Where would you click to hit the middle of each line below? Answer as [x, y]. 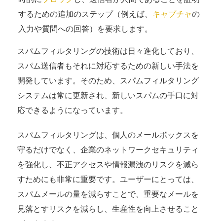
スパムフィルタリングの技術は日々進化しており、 [108, 51]
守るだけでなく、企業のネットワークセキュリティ [108, 149]
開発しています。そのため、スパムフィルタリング [108, 80]
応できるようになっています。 [73, 110]
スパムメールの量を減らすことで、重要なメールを [108, 194]
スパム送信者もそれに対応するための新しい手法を [108, 66]
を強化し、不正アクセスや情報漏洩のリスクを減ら [108, 164]
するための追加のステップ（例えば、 [85, 14]
